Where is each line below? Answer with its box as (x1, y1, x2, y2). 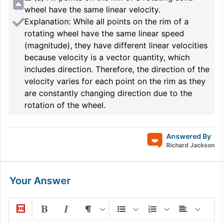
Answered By (166, 131, 211, 140)
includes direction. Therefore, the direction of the (24, 64, 210, 74)
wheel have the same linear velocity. (24, 4, 160, 14)
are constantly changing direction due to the (24, 88, 192, 98)
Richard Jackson (166, 141, 215, 149)
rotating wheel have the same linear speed (24, 28, 184, 38)
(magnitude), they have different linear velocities (24, 40, 208, 50)
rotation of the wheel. (24, 100, 106, 110)
